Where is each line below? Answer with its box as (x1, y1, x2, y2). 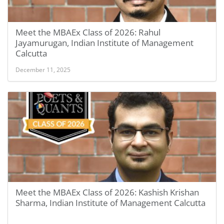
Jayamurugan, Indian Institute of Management (15, 37, 193, 48)
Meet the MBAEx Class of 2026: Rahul (15, 26, 160, 38)
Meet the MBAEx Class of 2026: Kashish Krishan (15, 186, 199, 198)
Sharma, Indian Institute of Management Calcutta (15, 197, 205, 208)
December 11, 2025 (15, 65, 70, 73)
